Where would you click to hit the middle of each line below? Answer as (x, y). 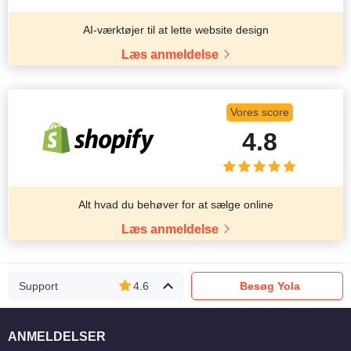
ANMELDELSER (57, 337)
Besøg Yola (270, 286)
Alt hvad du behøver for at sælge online (176, 205)
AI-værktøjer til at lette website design (176, 30)
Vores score (259, 112)
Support (38, 286)
